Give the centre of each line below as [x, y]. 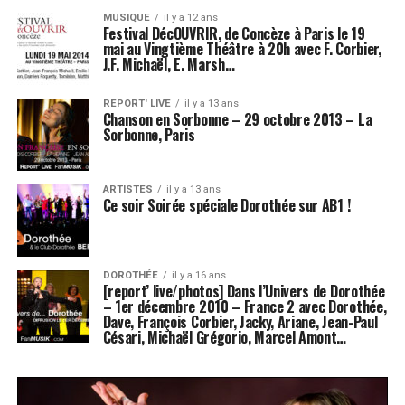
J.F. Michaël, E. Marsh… [169, 65]
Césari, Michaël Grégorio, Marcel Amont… [225, 338]
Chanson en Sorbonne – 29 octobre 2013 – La [237, 120]
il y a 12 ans [190, 18]
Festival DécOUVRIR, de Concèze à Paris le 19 [234, 34]
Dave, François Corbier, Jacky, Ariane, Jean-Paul [240, 322]
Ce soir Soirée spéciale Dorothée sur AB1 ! [226, 206]
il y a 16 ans [198, 276]
